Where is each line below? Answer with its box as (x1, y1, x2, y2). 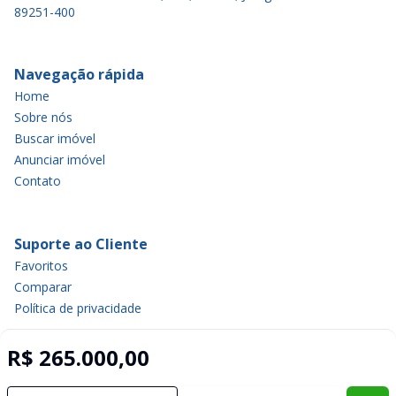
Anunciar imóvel (14, 151, 105, 168)
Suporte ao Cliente (14, 234, 148, 254)
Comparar (14, 278, 72, 295)
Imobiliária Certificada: (152, 367, 298, 384)
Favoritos (14, 257, 68, 274)
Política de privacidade (14, 300, 141, 316)
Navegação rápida (14, 65, 144, 84)
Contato (14, 172, 61, 189)
